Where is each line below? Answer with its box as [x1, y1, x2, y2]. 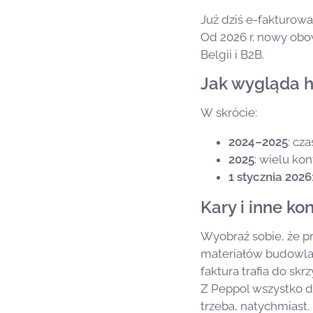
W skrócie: [201, 105, 257, 119]
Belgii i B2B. [201, 47, 264, 61]
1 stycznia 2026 [228, 169, 312, 184]
